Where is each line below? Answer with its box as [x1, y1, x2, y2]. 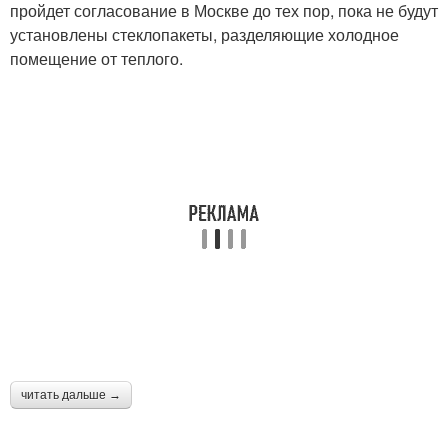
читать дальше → [21, 388, 121, 402]
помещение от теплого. [10, 47, 183, 70]
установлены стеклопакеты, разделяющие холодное [10, 23, 399, 46]
